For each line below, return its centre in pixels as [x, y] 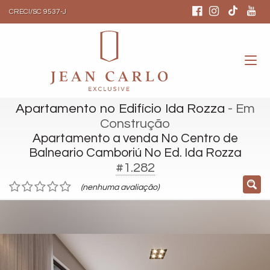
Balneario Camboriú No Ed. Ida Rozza [135, 153]
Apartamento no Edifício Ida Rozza [120, 109]
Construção [135, 124]
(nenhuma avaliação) [120, 187]
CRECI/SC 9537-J [38, 12]
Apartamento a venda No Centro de [135, 138]
